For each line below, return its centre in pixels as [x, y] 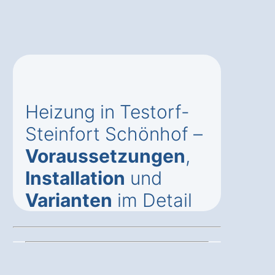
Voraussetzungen [105, 156]
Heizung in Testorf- [107, 112]
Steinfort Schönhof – [114, 134]
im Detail [152, 200]
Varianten [69, 200]
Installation [75, 178]
